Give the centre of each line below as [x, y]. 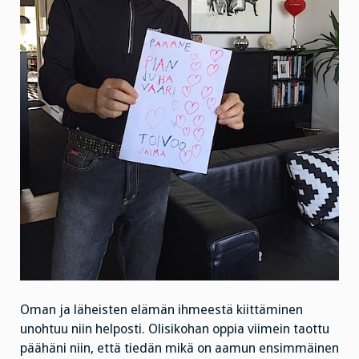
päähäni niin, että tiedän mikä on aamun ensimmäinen [179, 348]
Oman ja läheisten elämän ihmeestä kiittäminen [161, 309]
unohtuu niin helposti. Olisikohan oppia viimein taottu [175, 329]
